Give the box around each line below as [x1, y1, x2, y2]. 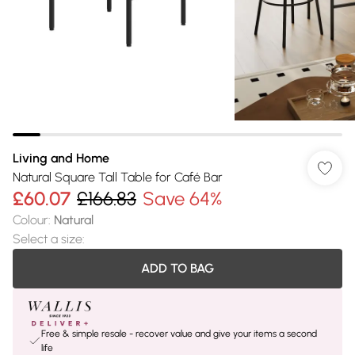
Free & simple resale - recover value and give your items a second [41, 328, 317, 339]
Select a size [13, 231, 82, 246]
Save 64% [143, 187, 222, 210]
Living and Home [13, 151, 109, 166]
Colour [13, 212, 48, 227]
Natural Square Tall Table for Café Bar [13, 170, 223, 185]
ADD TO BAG [141, 261, 214, 276]
